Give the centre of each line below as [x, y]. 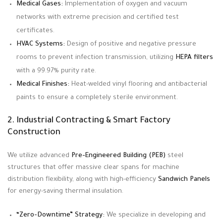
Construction [34, 133]
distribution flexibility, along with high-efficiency [83, 180]
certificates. [35, 31]
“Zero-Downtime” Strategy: [60, 216]
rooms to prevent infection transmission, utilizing [96, 58]
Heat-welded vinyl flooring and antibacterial [138, 85]
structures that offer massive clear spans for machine [93, 168]
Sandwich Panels [184, 180]
